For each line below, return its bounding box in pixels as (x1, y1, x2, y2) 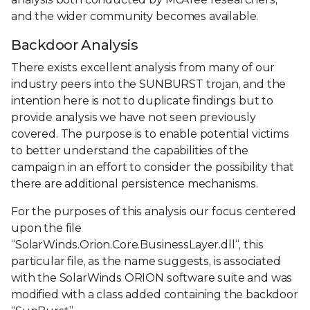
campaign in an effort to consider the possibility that (11, 160, 294, 174)
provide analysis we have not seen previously (11, 110, 256, 124)
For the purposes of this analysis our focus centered (11, 204, 296, 218)
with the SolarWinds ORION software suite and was (11, 271, 293, 284)
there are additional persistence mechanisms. (11, 176, 258, 190)
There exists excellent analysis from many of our (11, 60, 275, 74)
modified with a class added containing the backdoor (11, 287, 298, 301)
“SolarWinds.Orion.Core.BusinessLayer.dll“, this (11, 237, 264, 251)
